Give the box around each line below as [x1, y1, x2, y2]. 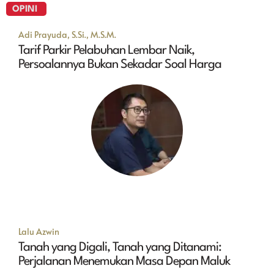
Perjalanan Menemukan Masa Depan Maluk [18, 256, 230, 268]
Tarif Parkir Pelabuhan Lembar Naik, [18, 45, 194, 57]
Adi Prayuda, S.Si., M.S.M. [18, 29, 116, 41]
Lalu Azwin [18, 226, 59, 238]
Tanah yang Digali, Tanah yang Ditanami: [18, 242, 221, 254]
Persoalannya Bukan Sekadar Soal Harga [18, 59, 221, 72]
